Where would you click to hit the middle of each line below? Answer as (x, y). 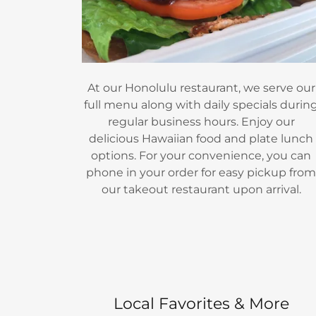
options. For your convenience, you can (201, 155)
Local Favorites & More (201, 304)
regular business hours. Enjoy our (201, 121)
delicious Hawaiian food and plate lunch (201, 138)
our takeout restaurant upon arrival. (201, 189)
